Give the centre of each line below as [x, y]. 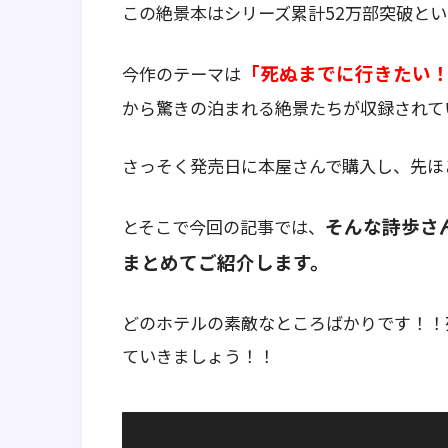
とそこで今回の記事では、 [223, 227]
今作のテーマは [181, 73]
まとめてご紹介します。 [225, 262]
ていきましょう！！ [198, 355]
